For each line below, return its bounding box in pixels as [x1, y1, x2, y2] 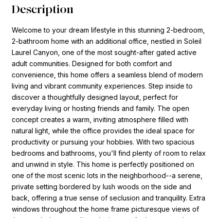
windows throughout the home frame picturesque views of [12, 204, 199, 213]
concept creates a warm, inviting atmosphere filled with [12, 115, 188, 124]
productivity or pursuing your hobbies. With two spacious [12, 137, 195, 146]
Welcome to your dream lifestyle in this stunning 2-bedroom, [12, 25, 205, 34]
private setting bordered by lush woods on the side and [12, 182, 191, 191]
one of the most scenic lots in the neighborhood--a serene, [12, 171, 202, 180]
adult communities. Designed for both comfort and [12, 59, 172, 68]
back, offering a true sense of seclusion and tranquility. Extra [12, 193, 205, 202]
